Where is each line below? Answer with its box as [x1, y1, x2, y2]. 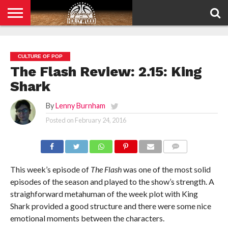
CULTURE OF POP [17, 53, 63, 59]
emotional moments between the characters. [10, 213, 164, 223]
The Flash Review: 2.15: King [10, 64, 202, 80]
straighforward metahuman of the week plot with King [10, 189, 198, 198]
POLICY [20, 46, 46, 54]
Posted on [45, 116, 74, 124]
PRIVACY [20, 40, 50, 48]
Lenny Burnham [55, 101, 105, 110]
